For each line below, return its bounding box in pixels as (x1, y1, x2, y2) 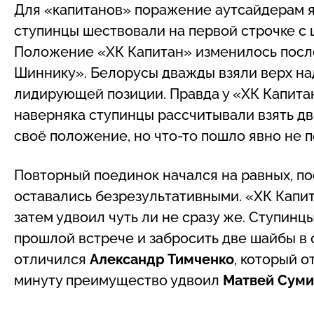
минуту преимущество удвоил (14, 271, 223, 289)
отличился (14, 250, 90, 268)
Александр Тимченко (90, 250, 234, 268)
